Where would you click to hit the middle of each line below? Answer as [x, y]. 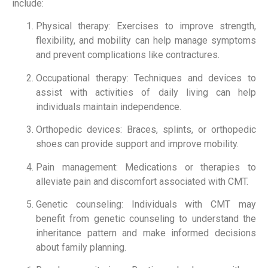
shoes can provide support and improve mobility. [137, 144]
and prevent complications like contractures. [128, 55]
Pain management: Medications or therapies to [146, 167]
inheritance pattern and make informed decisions [146, 233]
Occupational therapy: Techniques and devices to [146, 78]
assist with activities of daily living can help [146, 92]
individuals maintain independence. [109, 106]
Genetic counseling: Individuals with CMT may [146, 204]
